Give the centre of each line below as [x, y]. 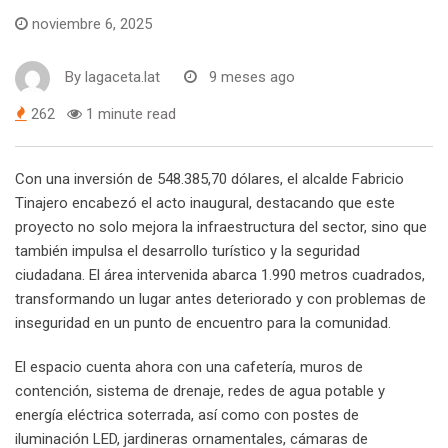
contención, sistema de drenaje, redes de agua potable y [200, 390]
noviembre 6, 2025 [92, 23]
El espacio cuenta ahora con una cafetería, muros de [189, 366]
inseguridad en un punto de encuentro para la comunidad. [203, 322]
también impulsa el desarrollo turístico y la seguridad [187, 250]
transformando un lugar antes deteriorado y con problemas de [220, 298]
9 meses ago [252, 77]
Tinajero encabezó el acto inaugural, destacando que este [205, 202]
